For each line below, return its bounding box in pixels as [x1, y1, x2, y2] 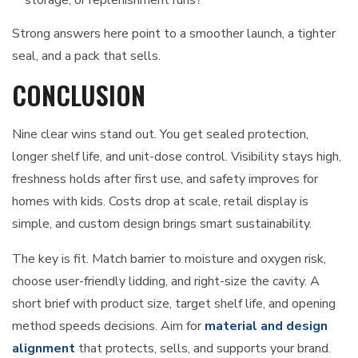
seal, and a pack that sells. [12, 47, 161, 66]
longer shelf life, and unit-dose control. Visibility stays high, [12, 148, 341, 166]
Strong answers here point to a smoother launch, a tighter [12, 25, 336, 43]
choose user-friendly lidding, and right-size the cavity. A [12, 272, 320, 291]
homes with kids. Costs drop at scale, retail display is [12, 193, 308, 211]
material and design [205, 317, 328, 336]
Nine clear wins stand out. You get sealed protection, [12, 125, 308, 144]
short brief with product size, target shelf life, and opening [12, 295, 336, 313]
